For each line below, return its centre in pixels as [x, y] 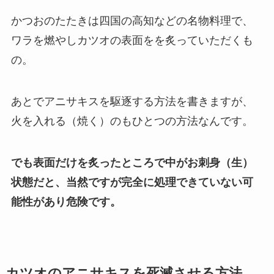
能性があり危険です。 [66, 202]
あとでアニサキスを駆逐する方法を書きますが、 [132, 101]
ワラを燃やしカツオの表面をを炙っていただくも [132, 41]
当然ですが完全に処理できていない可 [159, 182]
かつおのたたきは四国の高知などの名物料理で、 [132, 21]
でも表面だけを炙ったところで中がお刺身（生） [132, 162]
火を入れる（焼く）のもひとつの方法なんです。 [132, 121]
